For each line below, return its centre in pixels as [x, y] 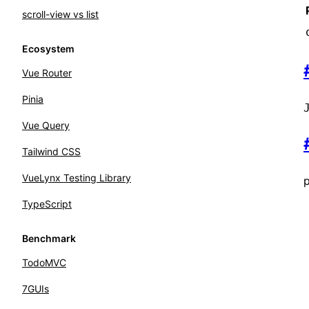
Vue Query [46, 125]
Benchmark [49, 238]
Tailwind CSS [51, 151]
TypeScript [47, 204]
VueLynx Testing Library [77, 178]
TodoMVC [44, 262]
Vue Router [47, 73]
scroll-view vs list [60, 14]
